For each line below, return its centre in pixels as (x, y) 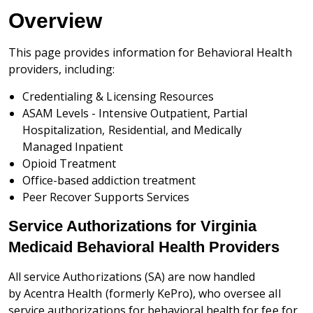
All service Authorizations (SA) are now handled (132, 277)
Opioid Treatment (70, 164)
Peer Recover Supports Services (106, 197)
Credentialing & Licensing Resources (118, 97)
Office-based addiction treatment (109, 181)
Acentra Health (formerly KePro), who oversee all (152, 294)
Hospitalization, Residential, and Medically (132, 130)
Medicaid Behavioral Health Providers (144, 247)
